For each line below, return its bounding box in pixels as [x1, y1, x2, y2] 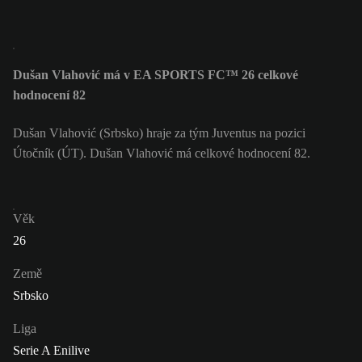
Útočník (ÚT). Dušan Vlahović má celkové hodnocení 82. [13, 145, 310, 160]
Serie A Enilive [13, 343, 90, 357]
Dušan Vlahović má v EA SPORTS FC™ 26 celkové [13, 68, 298, 82]
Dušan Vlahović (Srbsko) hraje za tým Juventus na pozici [13, 125, 305, 140]
